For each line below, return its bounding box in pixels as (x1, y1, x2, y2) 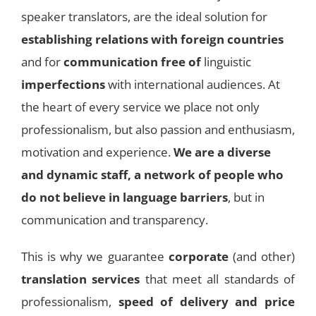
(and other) (228, 248, 296, 265)
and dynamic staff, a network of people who (21, 166, 284, 183)
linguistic (201, 53, 251, 70)
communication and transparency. (21, 211, 208, 228)
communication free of (63, 53, 201, 70)
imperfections (21, 75, 105, 92)
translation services (21, 270, 140, 287)
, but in (228, 188, 265, 205)
